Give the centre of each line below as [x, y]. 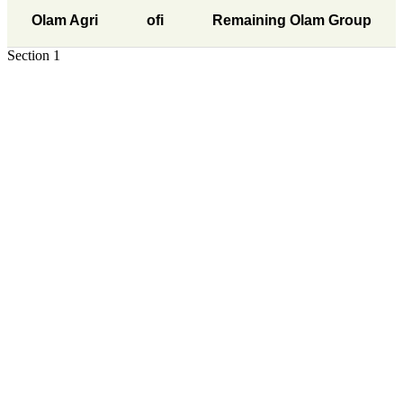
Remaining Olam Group [292, 21]
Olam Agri [65, 21]
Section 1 [34, 56]
